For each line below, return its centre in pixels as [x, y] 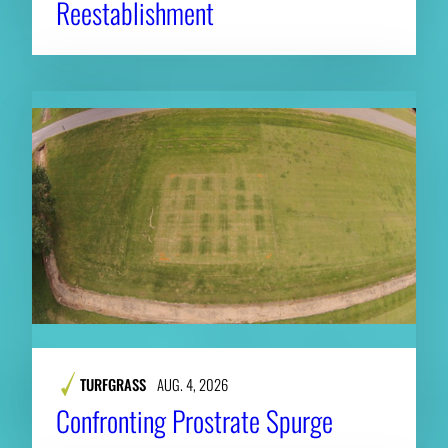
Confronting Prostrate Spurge [194, 421]
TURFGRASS [113, 384]
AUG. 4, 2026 [192, 384]
